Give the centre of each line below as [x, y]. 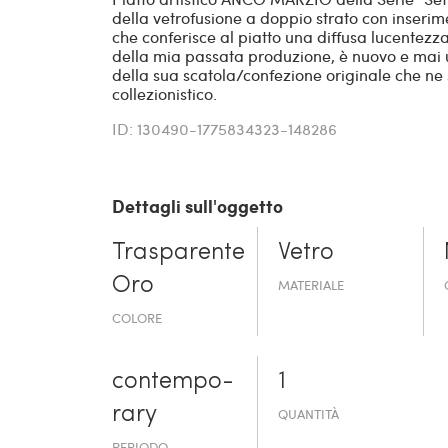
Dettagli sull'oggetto [197, 206]
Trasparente [178, 253]
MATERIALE [311, 285]
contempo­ [173, 382]
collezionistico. [164, 94]
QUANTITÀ [309, 414]
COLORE [137, 318]
